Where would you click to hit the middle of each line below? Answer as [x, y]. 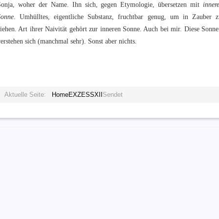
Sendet [113, 95]
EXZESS [81, 95]
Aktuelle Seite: [27, 95]
